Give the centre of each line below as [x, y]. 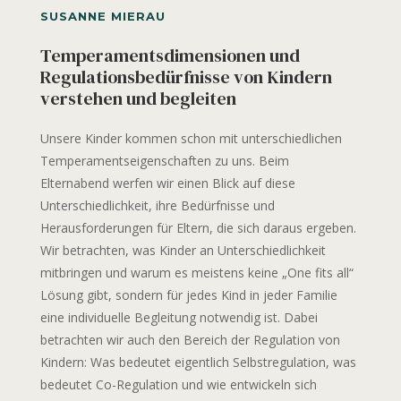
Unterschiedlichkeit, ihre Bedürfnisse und [157, 205]
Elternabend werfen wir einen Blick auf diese [167, 183]
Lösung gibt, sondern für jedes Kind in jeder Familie [188, 294]
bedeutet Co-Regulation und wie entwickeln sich [178, 384]
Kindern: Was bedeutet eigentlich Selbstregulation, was [198, 362]
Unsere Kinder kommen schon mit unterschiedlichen [191, 138]
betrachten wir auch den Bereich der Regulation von [190, 339]
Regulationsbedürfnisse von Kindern [186, 77]
